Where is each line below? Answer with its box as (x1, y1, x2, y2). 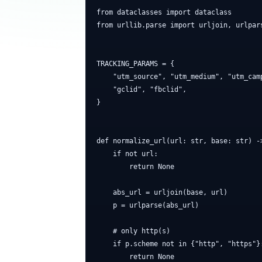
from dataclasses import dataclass (96, 8, 232, 16)
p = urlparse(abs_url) (96, 201, 199, 209)
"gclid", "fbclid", (96, 85, 187, 94)
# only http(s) (96, 227, 170, 235)
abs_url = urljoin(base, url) (96, 188, 227, 196)
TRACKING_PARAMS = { (96, 60, 174, 68)
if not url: (96, 150, 158, 158)
